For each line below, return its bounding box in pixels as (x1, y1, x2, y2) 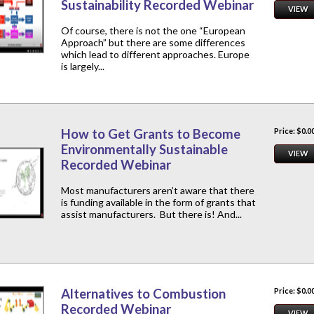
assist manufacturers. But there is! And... (61, 208, 242, 221)
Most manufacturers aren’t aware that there (61, 184, 254, 197)
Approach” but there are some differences (61, 36, 245, 49)
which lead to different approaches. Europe (61, 48, 250, 61)
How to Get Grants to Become (61, 126, 240, 142)
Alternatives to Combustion (61, 286, 226, 302)
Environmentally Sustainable (61, 142, 228, 158)
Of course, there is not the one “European (61, 25, 245, 37)
